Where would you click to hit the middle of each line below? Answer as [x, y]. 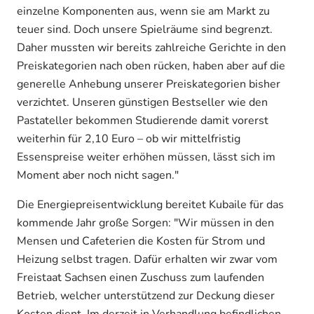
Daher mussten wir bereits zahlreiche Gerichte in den [151, 47]
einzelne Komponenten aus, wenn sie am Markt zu [143, 11]
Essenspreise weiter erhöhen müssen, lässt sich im [146, 157]
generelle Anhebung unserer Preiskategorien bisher [149, 84]
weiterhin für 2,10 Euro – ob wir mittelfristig [129, 138]
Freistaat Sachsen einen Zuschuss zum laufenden [141, 277]
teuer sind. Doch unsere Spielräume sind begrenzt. [145, 29]
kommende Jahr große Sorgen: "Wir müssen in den [145, 223]
